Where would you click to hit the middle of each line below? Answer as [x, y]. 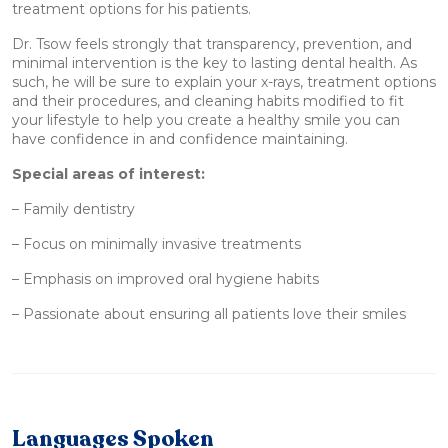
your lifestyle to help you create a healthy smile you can [206, 120]
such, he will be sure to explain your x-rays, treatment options [224, 82]
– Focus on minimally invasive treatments [156, 244]
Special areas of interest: [109, 174]
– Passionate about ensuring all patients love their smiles [209, 314]
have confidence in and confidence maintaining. [180, 139]
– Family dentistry [73, 209]
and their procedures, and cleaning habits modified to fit [208, 101]
